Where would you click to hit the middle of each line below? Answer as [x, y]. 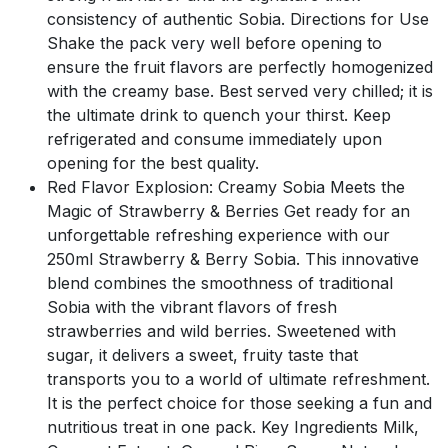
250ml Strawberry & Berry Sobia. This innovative [233, 258]
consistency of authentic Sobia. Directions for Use [238, 18]
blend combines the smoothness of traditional [220, 282]
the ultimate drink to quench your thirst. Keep [219, 114]
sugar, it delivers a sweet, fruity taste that [202, 354]
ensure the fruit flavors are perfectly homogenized [240, 66]
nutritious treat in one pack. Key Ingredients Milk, [233, 426]
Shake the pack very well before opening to [214, 42]
